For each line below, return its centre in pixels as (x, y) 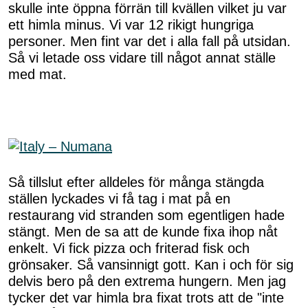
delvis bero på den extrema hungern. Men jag (147, 281)
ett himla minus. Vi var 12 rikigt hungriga (131, 25)
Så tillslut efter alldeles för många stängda (136, 182)
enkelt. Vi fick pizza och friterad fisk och (129, 248)
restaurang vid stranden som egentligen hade (146, 215)
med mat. (37, 75)
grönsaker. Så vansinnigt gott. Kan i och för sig (151, 264)
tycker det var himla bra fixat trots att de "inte (146, 297)
